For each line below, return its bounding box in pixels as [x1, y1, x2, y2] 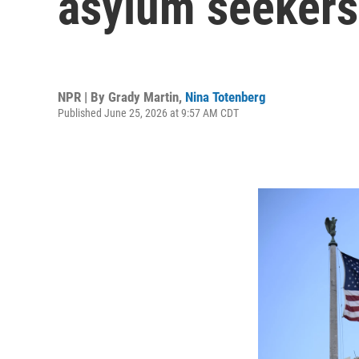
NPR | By [58, 88, 108, 105]
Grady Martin [108, 88, 179, 105]
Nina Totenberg [185, 88, 266, 105]
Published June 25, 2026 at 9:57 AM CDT [58, 106, 239, 119]
